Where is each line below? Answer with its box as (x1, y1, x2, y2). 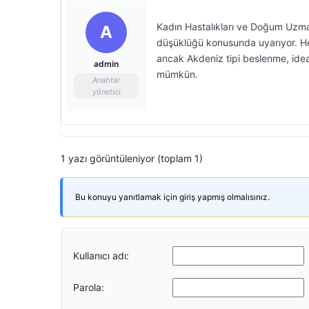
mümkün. (157, 68, 198, 80)
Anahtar (92, 75, 120, 85)
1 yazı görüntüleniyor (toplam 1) (61, 152, 203, 164)
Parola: (73, 281, 104, 293)
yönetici (92, 87, 121, 97)
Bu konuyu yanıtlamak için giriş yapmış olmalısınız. (75, 192, 270, 202)
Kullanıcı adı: (73, 249, 129, 261)
